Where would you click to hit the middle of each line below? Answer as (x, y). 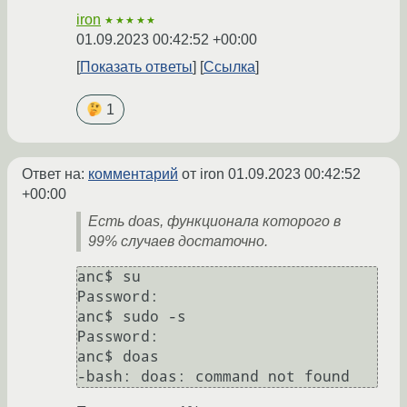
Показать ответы (136, 66)
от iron (203, 174)
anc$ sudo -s (132, 316)
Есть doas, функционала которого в (214, 221)
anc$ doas (118, 356)
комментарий (133, 174)
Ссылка (229, 66)
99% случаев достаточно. (178, 241)
